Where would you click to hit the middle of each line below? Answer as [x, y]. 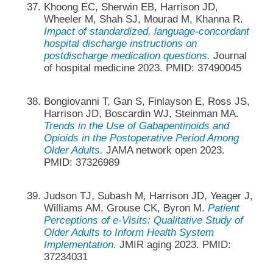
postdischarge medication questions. [127, 55]
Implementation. [80, 245]
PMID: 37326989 [81, 162]
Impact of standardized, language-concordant [146, 31]
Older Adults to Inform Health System [129, 233]
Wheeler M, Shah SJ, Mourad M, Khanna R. [143, 19]
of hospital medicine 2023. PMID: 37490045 [142, 68]
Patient [223, 208]
